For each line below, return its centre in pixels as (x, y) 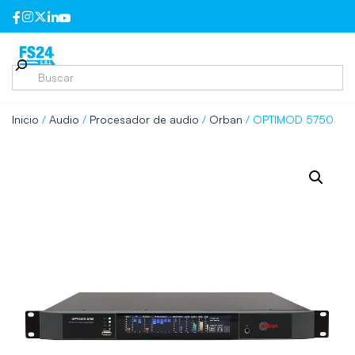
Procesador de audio (144, 119)
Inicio (25, 119)
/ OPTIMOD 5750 (288, 119)
